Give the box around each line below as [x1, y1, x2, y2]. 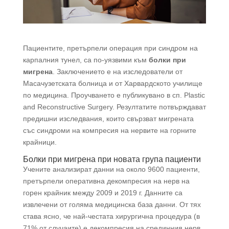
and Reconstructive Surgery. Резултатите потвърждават [22, 102, 206, 111]
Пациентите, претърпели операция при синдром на [22, 43, 198, 52]
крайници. [22, 138, 57, 146]
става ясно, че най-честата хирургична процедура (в [22, 212, 200, 220]
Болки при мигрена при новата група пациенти [22, 154, 201, 164]
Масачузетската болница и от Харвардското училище [22, 79, 202, 87]
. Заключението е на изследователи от [52, 67, 182, 76]
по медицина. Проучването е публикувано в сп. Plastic [22, 90, 205, 99]
